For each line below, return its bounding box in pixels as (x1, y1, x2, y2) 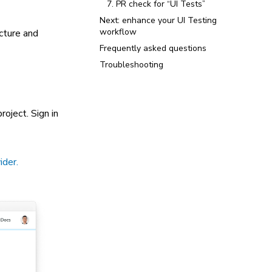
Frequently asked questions (100, 42, 206, 54)
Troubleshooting (100, 59, 163, 70)
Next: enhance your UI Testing (100, 15, 217, 26)
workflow (100, 26, 137, 38)
